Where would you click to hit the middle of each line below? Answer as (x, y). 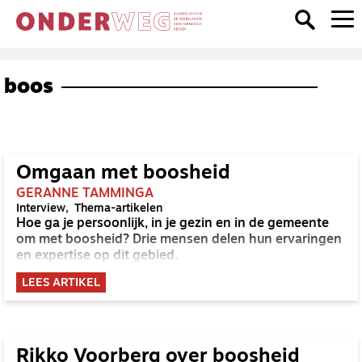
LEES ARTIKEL (61, 283)
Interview (41, 209)
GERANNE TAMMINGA (85, 194)
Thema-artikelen (118, 209)
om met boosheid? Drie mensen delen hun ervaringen (179, 240)
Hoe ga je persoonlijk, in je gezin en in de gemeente (173, 224)
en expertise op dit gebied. (97, 256)
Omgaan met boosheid (123, 174)
